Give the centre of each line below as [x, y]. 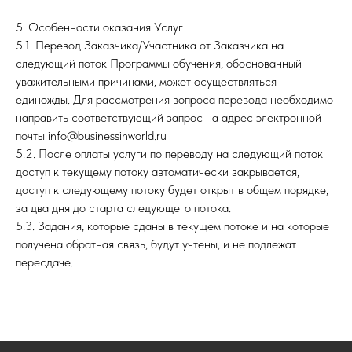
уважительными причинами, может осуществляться [146, 81]
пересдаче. [44, 262]
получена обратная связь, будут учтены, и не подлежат [156, 244]
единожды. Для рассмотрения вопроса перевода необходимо [174, 99]
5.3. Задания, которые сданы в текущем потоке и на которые [172, 226]
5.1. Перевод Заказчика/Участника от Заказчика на [150, 45]
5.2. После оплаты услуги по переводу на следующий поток [169, 154]
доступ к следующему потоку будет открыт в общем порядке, [172, 190]
